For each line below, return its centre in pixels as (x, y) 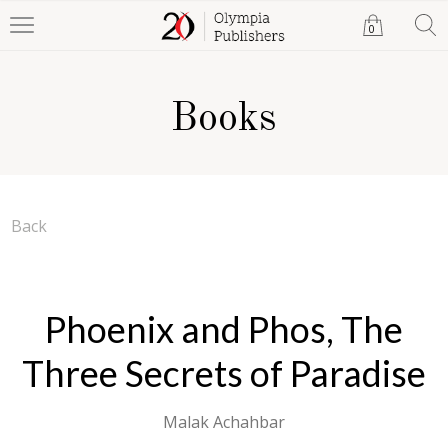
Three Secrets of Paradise (224, 373)
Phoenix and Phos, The (224, 329)
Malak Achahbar (224, 422)
